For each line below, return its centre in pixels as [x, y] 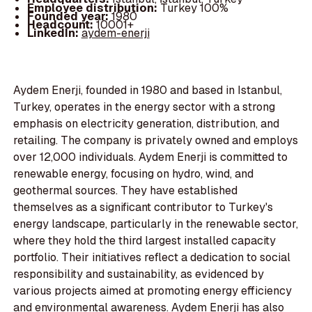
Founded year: [69, 16]
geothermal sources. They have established [126, 191]
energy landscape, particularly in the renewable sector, [156, 224]
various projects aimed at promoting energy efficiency [153, 291]
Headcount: [61, 24]
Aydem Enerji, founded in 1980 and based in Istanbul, [148, 91]
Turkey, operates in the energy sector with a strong [145, 107]
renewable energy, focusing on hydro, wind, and [134, 174]
